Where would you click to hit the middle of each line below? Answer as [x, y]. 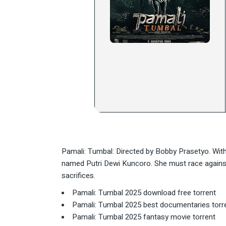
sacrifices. [78, 176]
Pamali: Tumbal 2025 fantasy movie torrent [144, 217]
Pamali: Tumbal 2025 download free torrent [144, 193]
